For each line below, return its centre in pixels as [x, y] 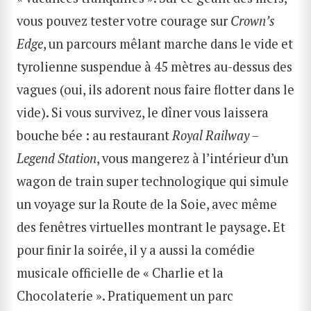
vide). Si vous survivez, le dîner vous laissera [143, 113]
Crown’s [253, 21]
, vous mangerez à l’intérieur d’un [192, 159]
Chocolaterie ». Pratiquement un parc [125, 296]
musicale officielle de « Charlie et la [120, 273]
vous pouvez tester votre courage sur [124, 21]
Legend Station [57, 159]
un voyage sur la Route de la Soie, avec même [147, 204]
